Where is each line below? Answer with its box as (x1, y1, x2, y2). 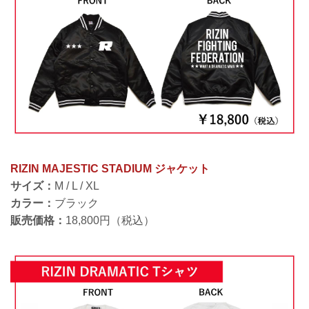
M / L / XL (54, 180, 99, 192)
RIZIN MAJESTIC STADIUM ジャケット (10, 163, 210, 175)
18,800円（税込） (66, 215, 154, 227)
